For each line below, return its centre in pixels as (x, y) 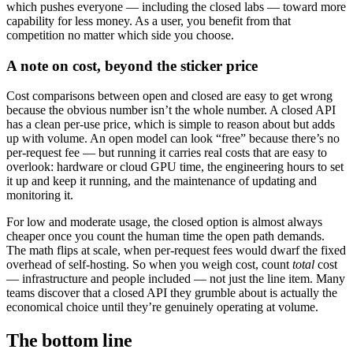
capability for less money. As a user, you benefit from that (149, 21)
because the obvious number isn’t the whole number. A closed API (171, 110)
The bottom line (69, 341)
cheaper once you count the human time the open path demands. (165, 236)
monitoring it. (40, 195)
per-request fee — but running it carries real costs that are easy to (167, 153)
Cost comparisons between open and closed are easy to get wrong (169, 96)
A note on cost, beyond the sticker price (132, 65)
